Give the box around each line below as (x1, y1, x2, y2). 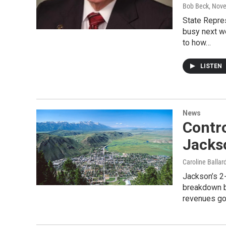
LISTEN (200, 63, 223, 70)
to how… (183, 38, 211, 47)
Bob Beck (183, 2, 209, 10)
